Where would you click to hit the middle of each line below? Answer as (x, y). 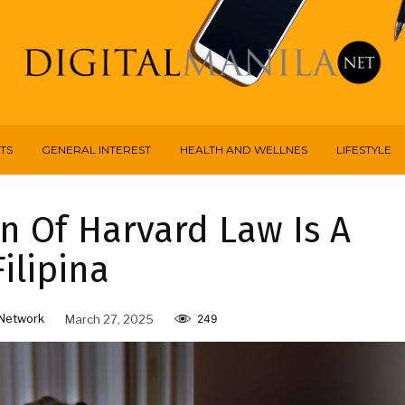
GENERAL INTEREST (96, 150)
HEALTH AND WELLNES (243, 150)
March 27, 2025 (109, 319)
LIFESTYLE (363, 150)
